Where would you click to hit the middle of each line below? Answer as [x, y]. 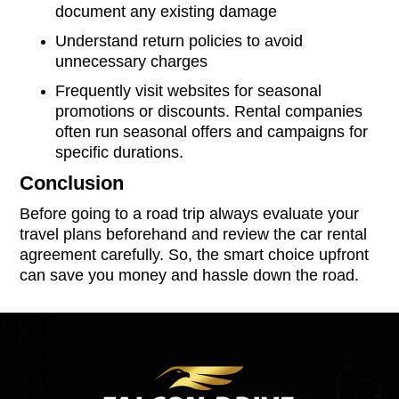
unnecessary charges [132, 62]
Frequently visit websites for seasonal [189, 91]
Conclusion [72, 183]
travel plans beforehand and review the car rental [194, 235]
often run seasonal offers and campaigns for [212, 132]
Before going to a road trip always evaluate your [190, 214]
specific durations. [120, 153]
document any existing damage [167, 12]
